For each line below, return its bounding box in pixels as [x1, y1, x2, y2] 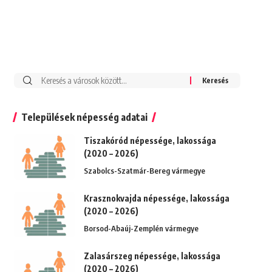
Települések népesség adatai [21, 111, 148, 124]
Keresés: [31, 74, 69, 87]
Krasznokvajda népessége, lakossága [83, 193, 229, 204]
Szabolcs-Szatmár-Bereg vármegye [83, 166, 205, 176]
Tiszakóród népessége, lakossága [83, 135, 216, 146]
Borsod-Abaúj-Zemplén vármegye [83, 223, 199, 234]
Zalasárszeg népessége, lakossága [83, 251, 220, 262]
